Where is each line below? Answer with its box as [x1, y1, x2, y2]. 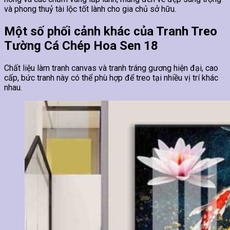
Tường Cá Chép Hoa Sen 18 [4, 38, 158, 53]
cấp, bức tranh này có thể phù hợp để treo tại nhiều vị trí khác [4, 72, 218, 83]
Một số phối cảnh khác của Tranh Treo [4, 24, 217, 39]
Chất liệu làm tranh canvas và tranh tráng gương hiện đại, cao [4, 63, 218, 73]
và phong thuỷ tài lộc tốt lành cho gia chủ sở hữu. [4, 4, 176, 14]
